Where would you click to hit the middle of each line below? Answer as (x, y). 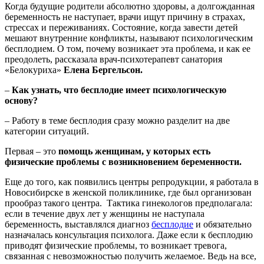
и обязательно (222, 224)
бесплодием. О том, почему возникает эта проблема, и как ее (128, 48)
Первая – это (32, 151)
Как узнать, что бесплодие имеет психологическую (119, 90)
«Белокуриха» (34, 70)
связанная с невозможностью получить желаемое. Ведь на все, (131, 256)
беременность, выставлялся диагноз (78, 224)
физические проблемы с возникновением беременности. (123, 161)
